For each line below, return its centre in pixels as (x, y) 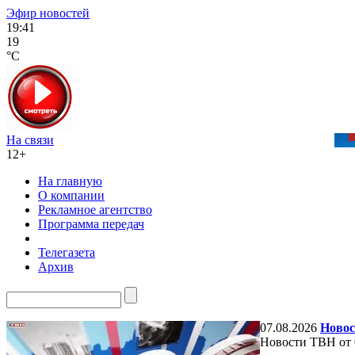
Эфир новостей (48, 13)
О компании (71, 195)
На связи (30, 140)
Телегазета (67, 252)
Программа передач (91, 224)
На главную (70, 181)
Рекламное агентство (95, 210)
